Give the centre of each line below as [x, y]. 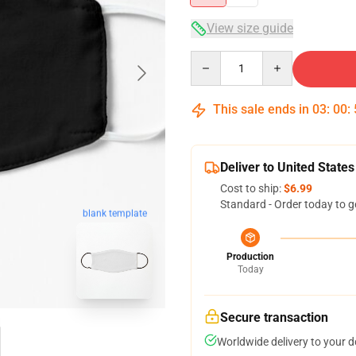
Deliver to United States [287, 167]
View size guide [250, 28]
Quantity [212, 58]
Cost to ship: [252, 188]
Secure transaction [274, 317]
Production [250, 257]
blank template [114, 213]
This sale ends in [261, 109]
